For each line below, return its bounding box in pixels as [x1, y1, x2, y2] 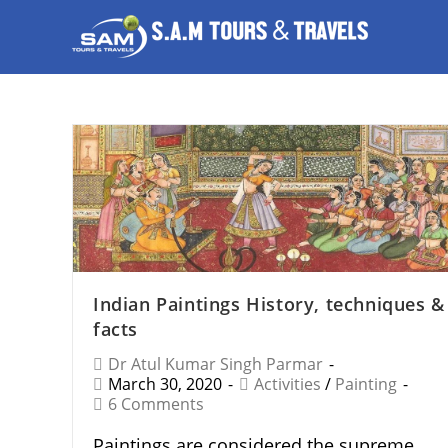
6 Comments [108, 393, 204, 416]
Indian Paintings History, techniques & [93, 292, 445, 317]
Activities [254, 373, 321, 396]
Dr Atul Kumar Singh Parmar [108, 353, 323, 376]
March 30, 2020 [108, 373, 222, 396]
